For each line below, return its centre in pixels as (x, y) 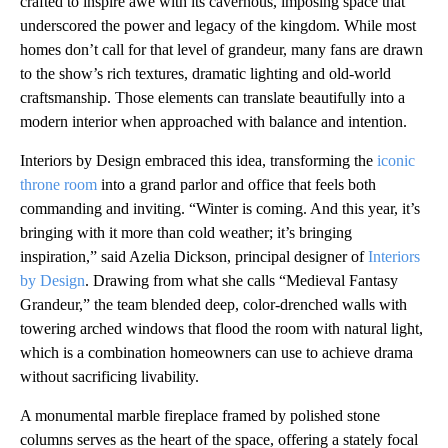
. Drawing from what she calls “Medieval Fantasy (241, 281)
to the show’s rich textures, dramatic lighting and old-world (205, 74)
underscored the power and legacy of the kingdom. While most (218, 26)
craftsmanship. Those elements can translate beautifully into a (212, 98)
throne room (58, 185)
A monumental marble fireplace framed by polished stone (200, 416)
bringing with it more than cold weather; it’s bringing (186, 233)
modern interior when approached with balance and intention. (213, 122)
